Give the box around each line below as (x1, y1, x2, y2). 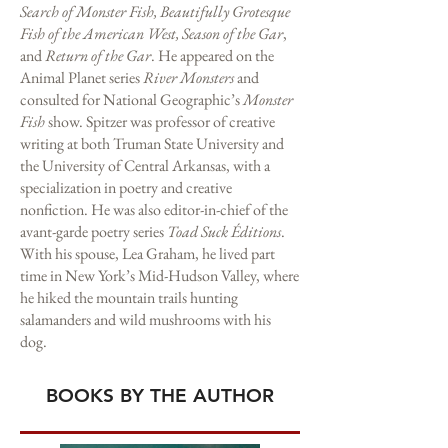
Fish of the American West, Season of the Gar (20, 23, 283, 44)
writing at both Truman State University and (20, 133, 284, 154)
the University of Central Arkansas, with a (20, 155, 270, 176)
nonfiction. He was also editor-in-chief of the (20, 199, 288, 220)
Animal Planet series (20, 67, 143, 88)
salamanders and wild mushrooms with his (20, 309, 271, 330)
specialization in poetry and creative (20, 177, 232, 198)
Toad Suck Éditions (167, 221, 281, 242)
